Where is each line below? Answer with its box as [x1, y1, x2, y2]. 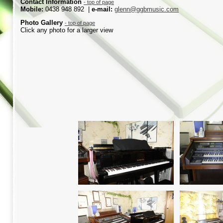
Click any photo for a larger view [20, 26, 113, 34]
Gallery [41, 19, 65, 26]
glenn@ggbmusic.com [114, 5, 179, 13]
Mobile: [20, 5, 45, 13]
